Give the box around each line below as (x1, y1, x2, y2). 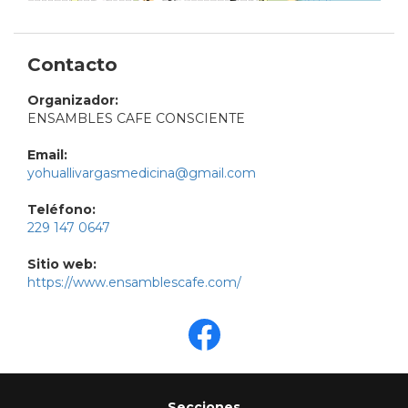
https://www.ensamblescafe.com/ (27, 274, 241, 291)
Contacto (27, 54, 117, 76)
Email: (27, 147, 67, 164)
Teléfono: (27, 201, 96, 219)
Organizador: (27, 92, 118, 109)
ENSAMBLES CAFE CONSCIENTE (27, 110, 245, 127)
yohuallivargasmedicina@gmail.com (27, 165, 256, 182)
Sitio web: (27, 256, 97, 273)
